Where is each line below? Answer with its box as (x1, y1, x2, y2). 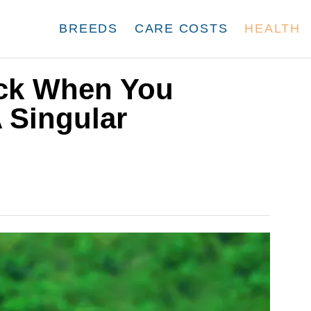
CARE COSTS (134, 22, 228, 35)
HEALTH (244, 22, 301, 35)
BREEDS (59, 22, 118, 35)
